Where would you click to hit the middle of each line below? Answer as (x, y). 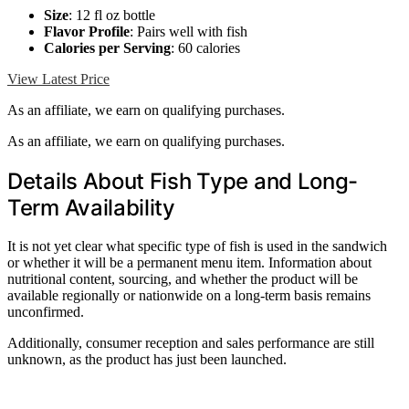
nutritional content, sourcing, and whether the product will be (183, 279)
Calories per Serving (107, 47)
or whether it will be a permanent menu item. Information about (189, 263)
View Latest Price (58, 79)
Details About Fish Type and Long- (183, 181)
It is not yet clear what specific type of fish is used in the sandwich (197, 246)
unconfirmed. (46, 312)
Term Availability (91, 207)
